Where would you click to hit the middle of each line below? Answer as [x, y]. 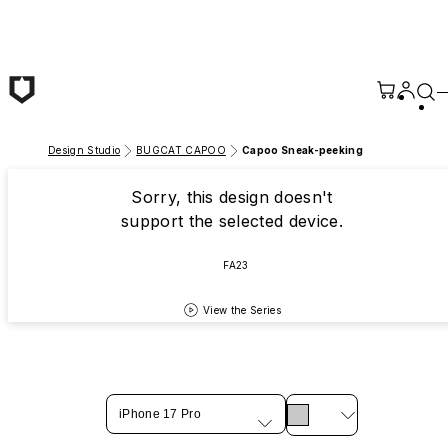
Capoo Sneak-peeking [303, 150]
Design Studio [84, 150]
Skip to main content [85, 17]
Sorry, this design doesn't [232, 197]
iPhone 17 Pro [160, 414]
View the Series [242, 309]
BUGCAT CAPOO [181, 150]
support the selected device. [231, 221]
